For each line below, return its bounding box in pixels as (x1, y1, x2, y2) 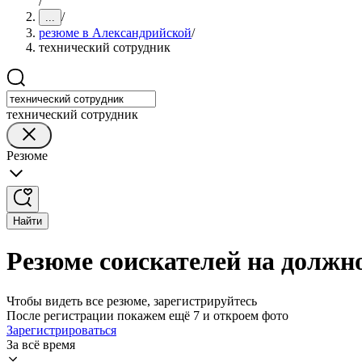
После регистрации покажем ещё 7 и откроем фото (6, 308, 288, 322)
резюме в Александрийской (39, 26, 192, 40)
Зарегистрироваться (6, 322, 116, 337)
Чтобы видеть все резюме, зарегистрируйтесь (6, 293, 257, 308)
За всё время (6, 337, 75, 351)
